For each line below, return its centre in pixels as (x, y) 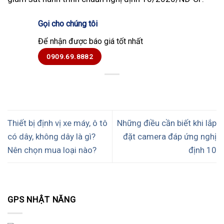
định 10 (202, 150)
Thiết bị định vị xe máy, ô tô (57, 123)
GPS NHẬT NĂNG (42, 200)
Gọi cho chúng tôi (68, 23)
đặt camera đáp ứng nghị (170, 136)
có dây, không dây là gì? (51, 136)
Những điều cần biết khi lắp (167, 123)
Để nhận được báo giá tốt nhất (90, 41)
